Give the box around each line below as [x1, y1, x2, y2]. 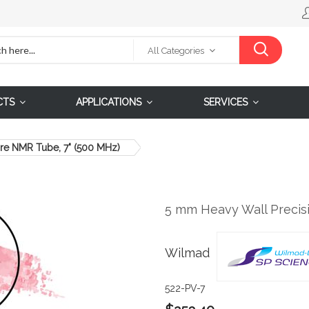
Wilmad [165, 246, 210, 261]
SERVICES [203, 96, 248, 108]
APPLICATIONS [76, 96, 142, 108]
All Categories [147, 46, 204, 56]
